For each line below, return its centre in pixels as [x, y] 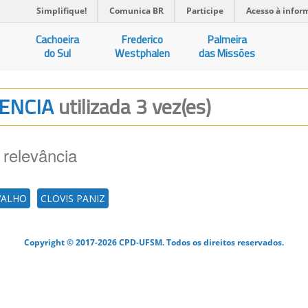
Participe [205, 11]
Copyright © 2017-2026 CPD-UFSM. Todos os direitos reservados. [154, 242]
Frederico [143, 40]
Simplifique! [62, 11]
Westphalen [143, 53]
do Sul [58, 53]
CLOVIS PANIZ [73, 198]
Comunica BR [136, 11]
